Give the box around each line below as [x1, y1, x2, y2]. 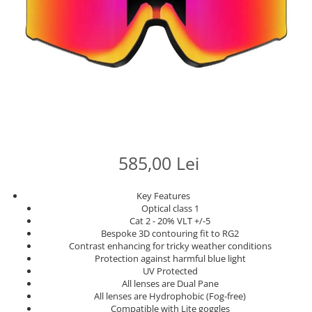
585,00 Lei [118, 151, 199, 175]
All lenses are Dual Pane [121, 277, 219, 290]
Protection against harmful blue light [94, 252, 246, 265]
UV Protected [142, 265, 198, 277]
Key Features [136, 189, 190, 202]
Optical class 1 [141, 202, 199, 214]
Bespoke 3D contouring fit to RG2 [101, 227, 239, 240]
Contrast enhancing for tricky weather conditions [68, 240, 272, 252]
